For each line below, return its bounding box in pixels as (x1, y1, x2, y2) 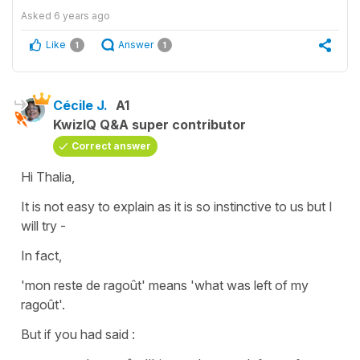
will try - (21, 217, 66, 234)
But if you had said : (21, 325, 135, 342)
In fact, (21, 247, 62, 264)
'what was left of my (190, 276, 309, 293)
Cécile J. (53, 96, 108, 113)
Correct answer (72, 139, 151, 152)
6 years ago (54, 9, 110, 22)
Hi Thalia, (21, 168, 75, 185)
